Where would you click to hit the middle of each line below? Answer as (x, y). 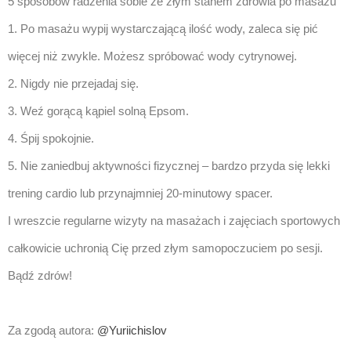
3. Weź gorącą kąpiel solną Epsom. (98, 111)
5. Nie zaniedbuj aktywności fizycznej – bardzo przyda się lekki (169, 166)
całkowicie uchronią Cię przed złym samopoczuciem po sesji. (165, 248)
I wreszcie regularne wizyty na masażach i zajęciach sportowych (174, 221)
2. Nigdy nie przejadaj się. (73, 83)
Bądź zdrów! (40, 275)
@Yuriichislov (132, 330)
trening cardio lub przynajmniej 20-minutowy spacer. (140, 193)
